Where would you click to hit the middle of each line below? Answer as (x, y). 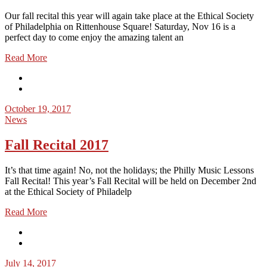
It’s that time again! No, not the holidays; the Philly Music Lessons (129, 170)
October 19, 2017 (38, 108)
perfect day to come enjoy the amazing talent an (94, 37)
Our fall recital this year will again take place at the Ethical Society (129, 15)
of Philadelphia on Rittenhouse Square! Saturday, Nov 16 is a (120, 26)
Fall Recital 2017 (57, 145)
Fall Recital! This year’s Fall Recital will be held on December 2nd (131, 181)
